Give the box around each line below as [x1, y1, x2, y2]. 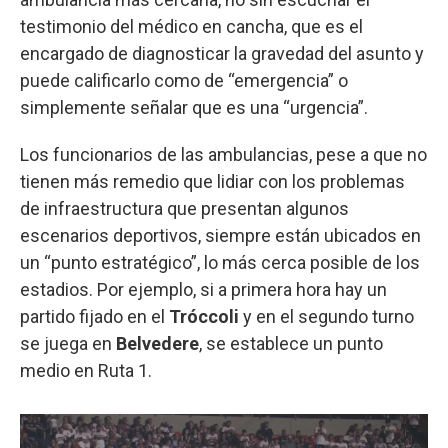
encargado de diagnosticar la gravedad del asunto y [20, 42, 424, 64]
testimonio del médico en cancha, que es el [20, 15, 363, 37]
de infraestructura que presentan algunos [20, 197, 349, 219]
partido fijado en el [20, 305, 169, 327]
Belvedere [116, 332, 199, 354]
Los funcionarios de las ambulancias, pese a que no [20, 143, 427, 165]
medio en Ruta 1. [20, 359, 152, 381]
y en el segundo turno [243, 305, 414, 327]
